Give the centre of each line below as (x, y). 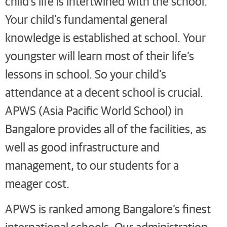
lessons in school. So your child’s (86, 73)
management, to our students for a (92, 165)
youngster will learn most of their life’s (100, 55)
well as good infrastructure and (82, 146)
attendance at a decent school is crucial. (104, 92)
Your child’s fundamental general (86, 19)
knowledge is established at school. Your (105, 37)
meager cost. (37, 183)
